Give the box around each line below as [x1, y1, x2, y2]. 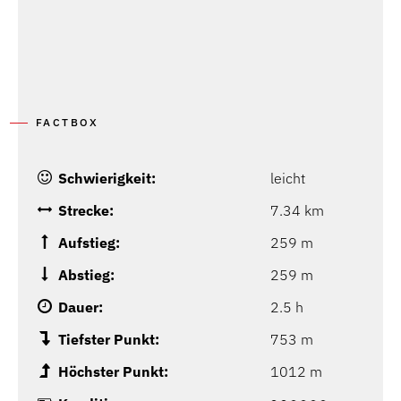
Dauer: [58, 298, 103, 317]
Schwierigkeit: [58, 169, 156, 188]
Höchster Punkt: [58, 363, 168, 381]
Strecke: [58, 201, 114, 220]
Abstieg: [58, 266, 115, 285]
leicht [270, 169, 305, 188]
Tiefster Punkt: [58, 330, 159, 349]
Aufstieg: [58, 234, 120, 252]
